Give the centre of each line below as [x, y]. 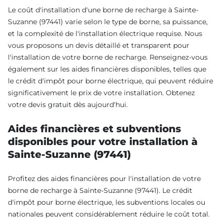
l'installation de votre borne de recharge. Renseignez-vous [108, 57]
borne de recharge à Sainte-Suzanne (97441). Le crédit [100, 190]
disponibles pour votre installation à [103, 141]
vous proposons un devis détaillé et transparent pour [99, 45]
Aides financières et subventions [94, 129]
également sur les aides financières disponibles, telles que [107, 69]
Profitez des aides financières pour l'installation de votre [104, 178]
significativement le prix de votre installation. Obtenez [101, 92]
